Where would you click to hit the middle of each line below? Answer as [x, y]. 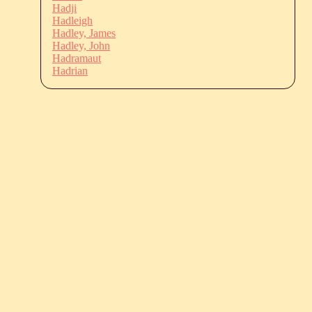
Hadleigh [72, 20]
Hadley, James [84, 33]
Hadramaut [77, 58]
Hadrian [70, 70]
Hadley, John [81, 45]
